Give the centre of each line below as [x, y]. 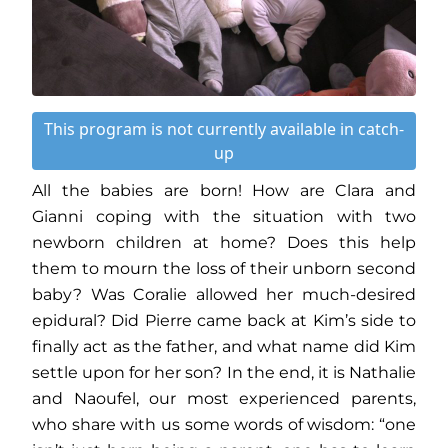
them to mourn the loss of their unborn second [224, 268]
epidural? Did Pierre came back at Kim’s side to [224, 320]
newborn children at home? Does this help [224, 242]
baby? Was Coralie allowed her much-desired [224, 294]
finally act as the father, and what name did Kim [224, 346]
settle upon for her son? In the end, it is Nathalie [224, 372]
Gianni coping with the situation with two [224, 216]
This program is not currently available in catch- [224, 128]
